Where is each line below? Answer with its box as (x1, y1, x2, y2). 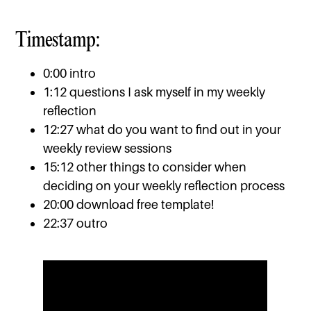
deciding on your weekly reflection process (43, 178, 285, 194)
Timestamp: (15, 26, 101, 53)
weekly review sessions (43, 141, 172, 156)
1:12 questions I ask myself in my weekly (43, 85, 266, 100)
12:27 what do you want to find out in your (43, 122, 282, 137)
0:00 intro (43, 66, 96, 81)
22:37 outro (43, 216, 108, 231)
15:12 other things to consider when (43, 160, 247, 175)
